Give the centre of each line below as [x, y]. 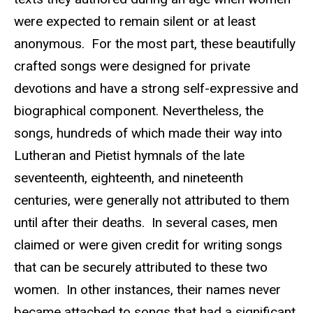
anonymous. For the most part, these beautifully [155, 44]
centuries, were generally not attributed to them [152, 201]
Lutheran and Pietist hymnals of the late [129, 156]
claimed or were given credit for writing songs [148, 245]
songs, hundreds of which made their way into [148, 133]
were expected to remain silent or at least [135, 22]
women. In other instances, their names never [147, 290]
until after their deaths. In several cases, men [146, 223]
